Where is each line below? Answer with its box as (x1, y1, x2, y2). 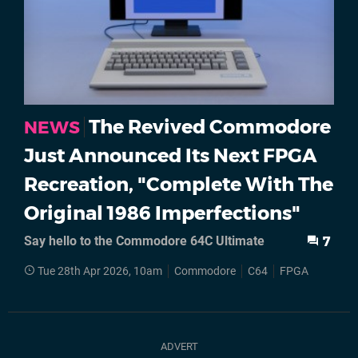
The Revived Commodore (89, 115, 331, 139)
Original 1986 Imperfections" (24, 201, 300, 225)
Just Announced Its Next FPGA (24, 144, 317, 168)
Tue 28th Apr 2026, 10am (38, 265, 162, 279)
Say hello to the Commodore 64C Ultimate (24, 233, 265, 249)
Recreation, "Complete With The (24, 173, 333, 197)
